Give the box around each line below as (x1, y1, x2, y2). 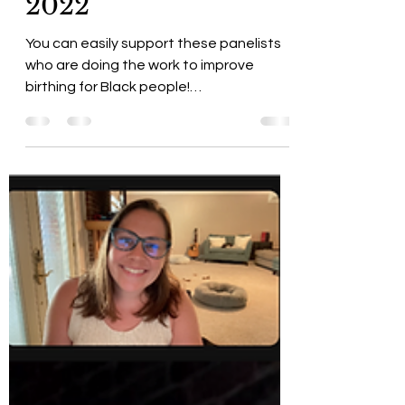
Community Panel (25, 20, 263, 52)
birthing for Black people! (25, 145, 190, 159)
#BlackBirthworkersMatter (25, 166, 200, 181)
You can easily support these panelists (25, 101, 281, 116)
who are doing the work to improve (25, 123, 254, 137)
